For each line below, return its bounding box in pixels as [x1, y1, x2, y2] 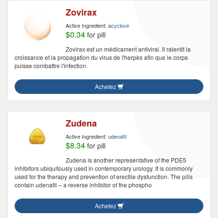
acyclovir [108, 21, 129, 29]
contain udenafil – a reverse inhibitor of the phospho [15, 181, 152, 189]
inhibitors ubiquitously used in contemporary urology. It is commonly [15, 164, 193, 172]
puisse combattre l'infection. [15, 61, 88, 70]
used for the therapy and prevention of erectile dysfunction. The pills [15, 172, 193, 181]
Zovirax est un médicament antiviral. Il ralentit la [66, 45, 191, 53]
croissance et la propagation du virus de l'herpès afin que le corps [15, 53, 188, 61]
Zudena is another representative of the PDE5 [66, 156, 186, 164]
